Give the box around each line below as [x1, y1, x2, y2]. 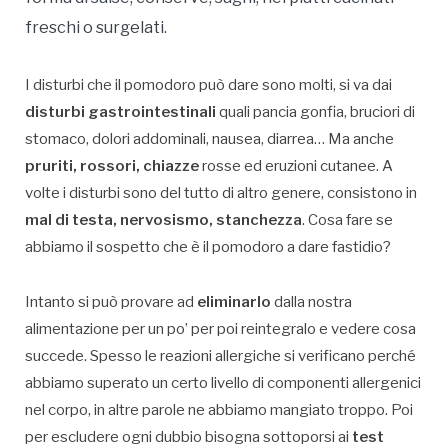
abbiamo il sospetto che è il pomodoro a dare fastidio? [25, 238, 391, 257]
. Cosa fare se [302, 211, 393, 230]
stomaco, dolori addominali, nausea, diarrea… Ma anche [25, 130, 394, 149]
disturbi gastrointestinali [25, 103, 216, 122]
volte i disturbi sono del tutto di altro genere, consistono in [25, 184, 417, 203]
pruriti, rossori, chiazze [25, 157, 199, 176]
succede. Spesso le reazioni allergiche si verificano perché [25, 347, 416, 366]
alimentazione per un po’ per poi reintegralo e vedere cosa [25, 320, 416, 339]
